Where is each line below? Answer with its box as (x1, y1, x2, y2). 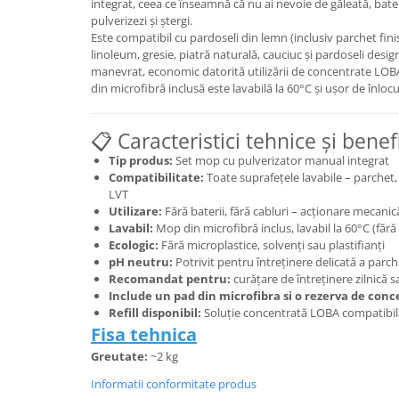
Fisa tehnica (91, 322, 197, 346)
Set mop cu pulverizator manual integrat (173, 152, 389, 168)
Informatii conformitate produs (91, 376, 256, 392)
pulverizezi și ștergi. (91, 12, 192, 28)
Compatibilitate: (109, 169, 204, 185)
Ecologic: (109, 237, 159, 253)
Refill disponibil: (109, 305, 201, 321)
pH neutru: (109, 254, 173, 270)
